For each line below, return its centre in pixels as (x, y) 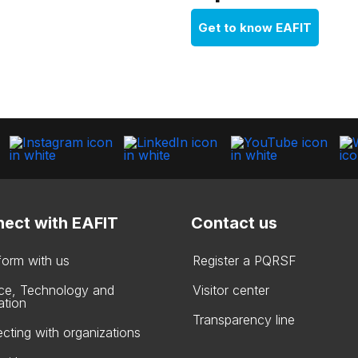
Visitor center (231, 290)
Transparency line (244, 320)
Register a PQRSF (245, 261)
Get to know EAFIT (255, 28)
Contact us (234, 223)
